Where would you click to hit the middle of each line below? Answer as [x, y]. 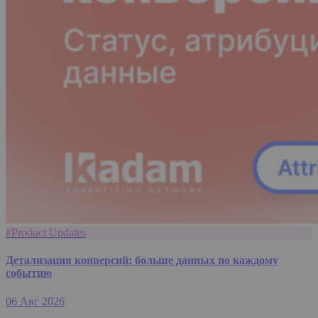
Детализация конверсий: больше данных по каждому [142, 261]
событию [29, 273]
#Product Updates [46, 233]
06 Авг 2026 [35, 301]
